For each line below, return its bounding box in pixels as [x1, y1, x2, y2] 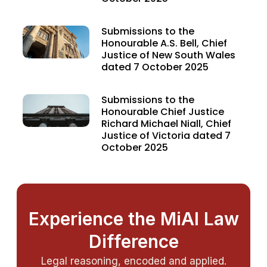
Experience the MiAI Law [28, 207, 239, 229]
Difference [88, 230, 179, 252]
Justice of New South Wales [101, 48, 235, 62]
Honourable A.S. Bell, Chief [101, 36, 227, 50]
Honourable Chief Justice [101, 104, 224, 119]
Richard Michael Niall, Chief [101, 116, 231, 131]
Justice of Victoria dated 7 [101, 128, 231, 142]
